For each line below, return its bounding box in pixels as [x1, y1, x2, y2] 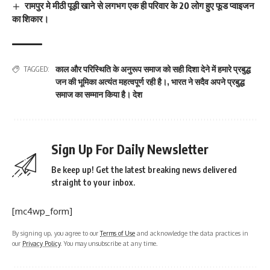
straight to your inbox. [51, 177, 135, 188]
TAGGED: [24, 64, 49, 74]
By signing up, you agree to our [12, 229, 100, 237]
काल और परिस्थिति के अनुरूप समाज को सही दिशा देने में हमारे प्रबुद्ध [55, 64, 251, 75]
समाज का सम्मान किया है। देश [55, 89, 142, 100]
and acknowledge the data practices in [135, 229, 248, 237]
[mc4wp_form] [12, 206, 72, 218]
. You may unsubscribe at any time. [60, 239, 158, 248]
